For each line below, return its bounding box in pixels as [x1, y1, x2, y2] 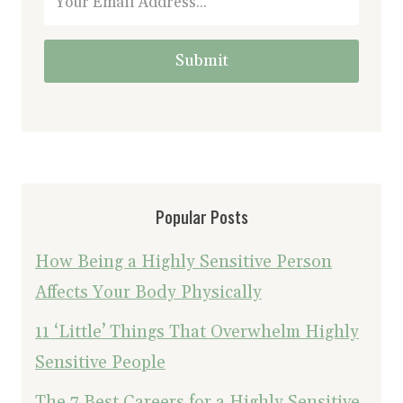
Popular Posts [155, 211, 248, 228]
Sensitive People [35, 352, 166, 374]
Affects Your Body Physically [35, 282, 262, 304]
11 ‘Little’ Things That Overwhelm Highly [35, 321, 359, 344]
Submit [175, 50, 228, 72]
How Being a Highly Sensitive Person [35, 251, 332, 273]
